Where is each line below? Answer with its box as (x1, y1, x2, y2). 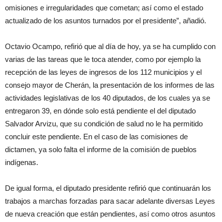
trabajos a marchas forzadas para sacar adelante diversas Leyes (5, 197, 215, 206)
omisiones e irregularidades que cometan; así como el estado (5, 3, 203, 12)
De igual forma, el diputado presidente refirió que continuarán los (5, 184, 211, 193)
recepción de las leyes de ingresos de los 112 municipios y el (5, 68, 202, 77)
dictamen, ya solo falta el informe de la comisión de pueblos (5, 145, 197, 154)
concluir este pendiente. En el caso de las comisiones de (5, 132, 188, 141)
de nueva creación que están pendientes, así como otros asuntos (5, 210, 216, 219)
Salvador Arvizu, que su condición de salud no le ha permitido (5, 119, 203, 128)
